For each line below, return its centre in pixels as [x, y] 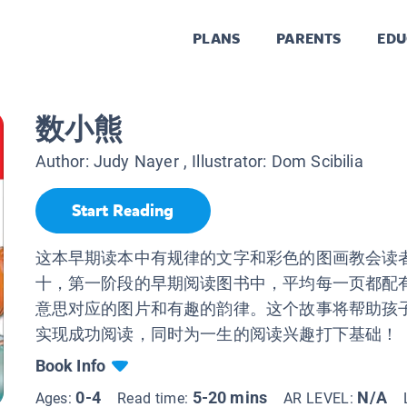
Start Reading [123, 211]
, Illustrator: [225, 162]
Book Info [70, 365]
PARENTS [309, 39]
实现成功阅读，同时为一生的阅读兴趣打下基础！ [217, 333]
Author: [64, 162]
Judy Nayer [136, 162]
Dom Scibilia [317, 162]
